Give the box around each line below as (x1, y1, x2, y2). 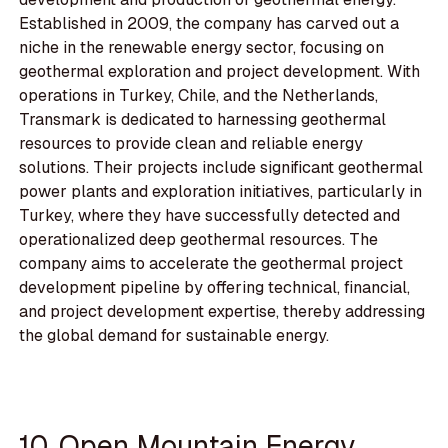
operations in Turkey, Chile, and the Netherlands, (19, 85, 379, 107)
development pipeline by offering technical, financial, (19, 277, 411, 299)
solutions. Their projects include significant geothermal (19, 157, 424, 179)
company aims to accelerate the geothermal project (19, 253, 404, 275)
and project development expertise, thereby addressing (19, 301, 426, 323)
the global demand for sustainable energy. (19, 325, 330, 347)
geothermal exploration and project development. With (19, 61, 421, 83)
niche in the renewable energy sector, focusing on (19, 37, 385, 59)
